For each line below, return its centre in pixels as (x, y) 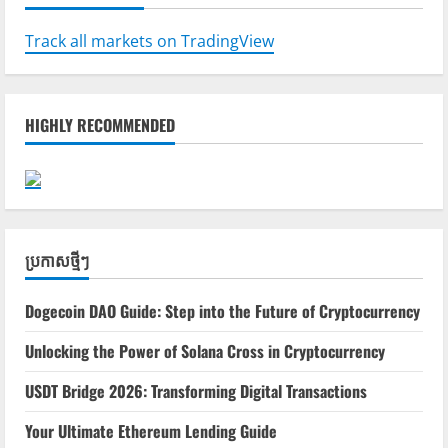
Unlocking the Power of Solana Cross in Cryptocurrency (205, 350)
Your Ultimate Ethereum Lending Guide (151, 430)
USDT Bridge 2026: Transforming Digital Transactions (196, 390)
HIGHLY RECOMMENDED (100, 124)
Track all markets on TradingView (149, 40)
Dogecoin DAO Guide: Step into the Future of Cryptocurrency (222, 310)
